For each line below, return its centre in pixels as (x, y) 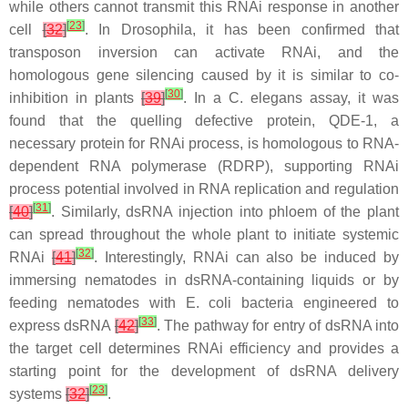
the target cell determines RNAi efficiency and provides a (204, 348)
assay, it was (351, 97)
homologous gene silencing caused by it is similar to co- (204, 75)
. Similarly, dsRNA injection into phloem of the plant (225, 211)
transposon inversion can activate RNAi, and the (204, 52)
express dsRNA (62, 325)
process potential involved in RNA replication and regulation (204, 189)
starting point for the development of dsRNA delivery (204, 371)
